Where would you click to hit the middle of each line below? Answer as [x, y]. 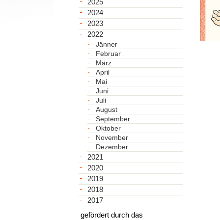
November [112, 137]
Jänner [106, 44]
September [113, 119]
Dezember [112, 147]
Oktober [108, 128]
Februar [108, 53]
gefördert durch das [112, 215]
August [106, 109]
